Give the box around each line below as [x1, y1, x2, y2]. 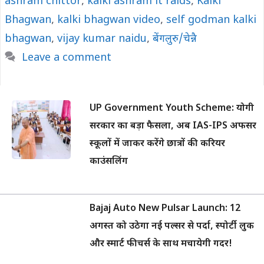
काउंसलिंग [90, 156, 128, 168]
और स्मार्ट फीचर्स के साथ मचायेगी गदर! [90, 238, 232, 250]
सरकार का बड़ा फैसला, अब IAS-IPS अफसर [90, 120, 256, 133]
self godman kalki [166, 14, 256, 27]
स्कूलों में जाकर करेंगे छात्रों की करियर [90, 138, 225, 150]
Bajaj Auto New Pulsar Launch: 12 [90, 203, 240, 215]
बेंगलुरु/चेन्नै [153, 32, 197, 46]
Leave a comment [21, 51, 111, 65]
